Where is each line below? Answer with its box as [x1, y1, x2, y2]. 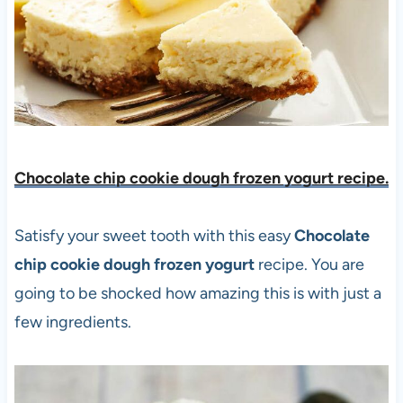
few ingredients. [13, 311, 131, 332]
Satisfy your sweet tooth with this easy [13, 225, 294, 246]
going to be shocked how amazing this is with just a [13, 282, 381, 303]
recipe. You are [254, 254, 364, 274]
